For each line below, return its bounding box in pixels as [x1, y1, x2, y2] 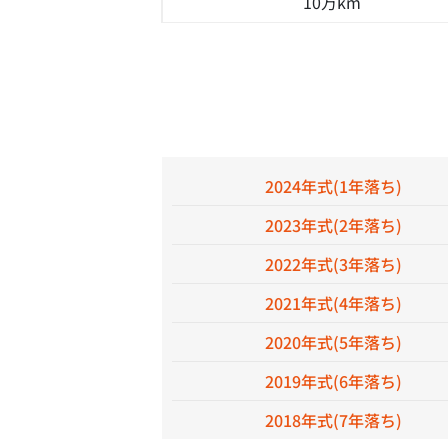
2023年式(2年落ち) [264, 213, 402, 237]
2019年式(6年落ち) [264, 369, 402, 393]
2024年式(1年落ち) [264, 174, 402, 198]
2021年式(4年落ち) [264, 291, 402, 315]
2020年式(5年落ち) [264, 330, 402, 354]
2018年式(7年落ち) [264, 408, 402, 432]
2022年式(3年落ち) [264, 252, 402, 276]
